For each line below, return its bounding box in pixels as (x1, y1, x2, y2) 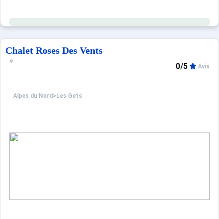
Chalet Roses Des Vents (5, 45, 103, 56)
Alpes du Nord (13, 92, 53, 100)
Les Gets (56, 92, 82, 100)
